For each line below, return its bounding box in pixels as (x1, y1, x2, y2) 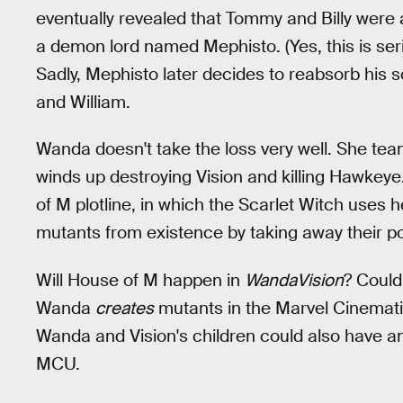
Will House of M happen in (36, 268, 245, 291)
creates (95, 296, 154, 319)
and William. (36, 90, 130, 113)
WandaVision (245, 268, 344, 291)
